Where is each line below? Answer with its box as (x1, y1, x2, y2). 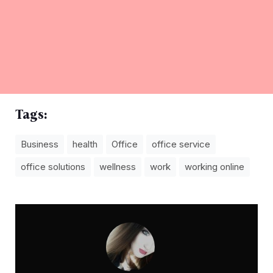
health (73, 138, 97, 150)
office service (152, 138, 210, 150)
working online (185, 160, 244, 172)
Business (21, 138, 58, 150)
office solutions (21, 160, 85, 172)
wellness (99, 160, 136, 172)
